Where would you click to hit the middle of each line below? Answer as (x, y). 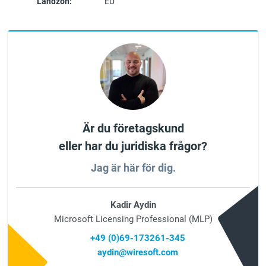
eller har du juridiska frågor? (133, 146)
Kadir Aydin (133, 205)
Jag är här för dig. (133, 168)
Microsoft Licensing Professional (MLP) (133, 219)
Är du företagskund (133, 129)
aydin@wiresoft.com (138, 253)
